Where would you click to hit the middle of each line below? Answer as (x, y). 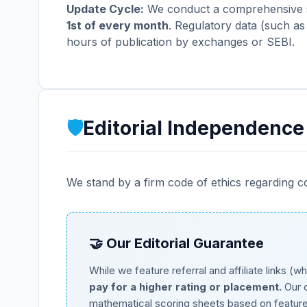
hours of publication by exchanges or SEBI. (181, 42)
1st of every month (118, 25)
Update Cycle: (105, 9)
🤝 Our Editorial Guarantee (176, 243)
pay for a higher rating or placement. (185, 287)
